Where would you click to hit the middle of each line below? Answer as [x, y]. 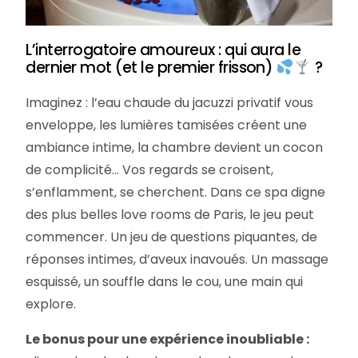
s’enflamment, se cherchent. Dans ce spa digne [176, 193]
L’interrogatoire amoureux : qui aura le [163, 50]
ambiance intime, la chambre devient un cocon [175, 148]
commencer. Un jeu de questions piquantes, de [172, 237]
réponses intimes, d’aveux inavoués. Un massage [177, 260]
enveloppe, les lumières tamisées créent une [167, 125]
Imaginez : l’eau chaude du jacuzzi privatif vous [170, 103]
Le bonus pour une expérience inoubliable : [168, 340]
